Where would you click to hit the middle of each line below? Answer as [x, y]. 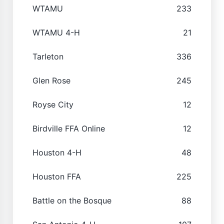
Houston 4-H [57, 152]
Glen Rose [51, 80]
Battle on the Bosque [72, 200]
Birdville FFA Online [69, 128]
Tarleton [48, 56]
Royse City [53, 104]
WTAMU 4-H [56, 32]
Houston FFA [57, 176]
